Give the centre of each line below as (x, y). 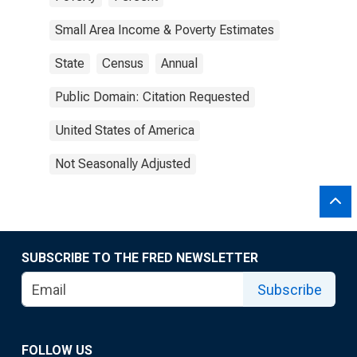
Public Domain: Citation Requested (152, 97)
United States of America (125, 130)
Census (123, 63)
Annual (179, 63)
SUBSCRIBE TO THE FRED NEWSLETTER (140, 258)
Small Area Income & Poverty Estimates (165, 30)
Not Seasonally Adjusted (123, 164)
